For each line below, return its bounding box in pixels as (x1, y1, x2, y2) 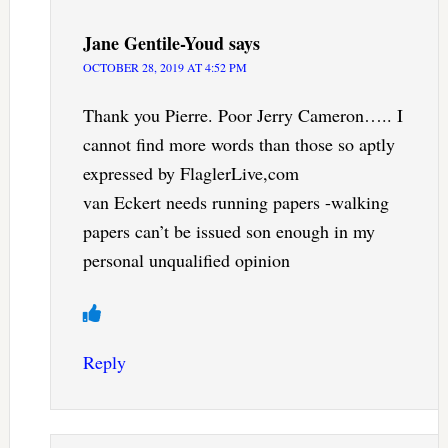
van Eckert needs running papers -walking (82, 189, 389, 214)
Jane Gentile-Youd (82, 29, 224, 56)
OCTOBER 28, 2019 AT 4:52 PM (82, 58, 247, 75)
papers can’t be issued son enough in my (82, 218, 375, 243)
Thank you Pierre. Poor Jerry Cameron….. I (82, 102, 403, 127)
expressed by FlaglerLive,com (82, 160, 299, 185)
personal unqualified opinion (82, 247, 290, 272)
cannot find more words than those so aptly (82, 131, 395, 156)
